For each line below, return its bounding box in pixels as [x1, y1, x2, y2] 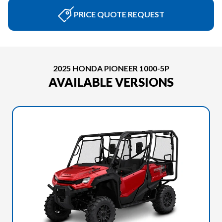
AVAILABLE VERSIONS [49, 74, 173, 89]
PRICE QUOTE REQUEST [73, 9, 165, 19]
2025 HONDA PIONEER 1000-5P [53, 63, 169, 73]
